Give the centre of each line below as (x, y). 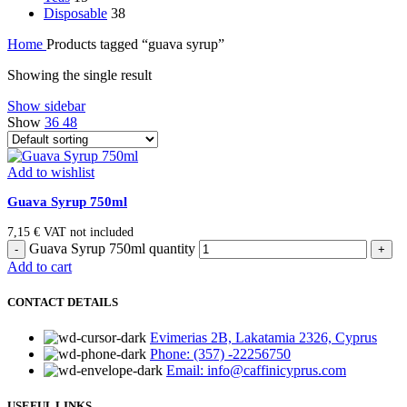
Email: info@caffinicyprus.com (256, 371)
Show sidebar (46, 105)
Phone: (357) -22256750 (220, 354)
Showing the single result (79, 74)
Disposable (75, 13)
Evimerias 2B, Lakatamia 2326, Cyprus (263, 338)
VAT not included (89, 232)
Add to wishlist (51, 172)
